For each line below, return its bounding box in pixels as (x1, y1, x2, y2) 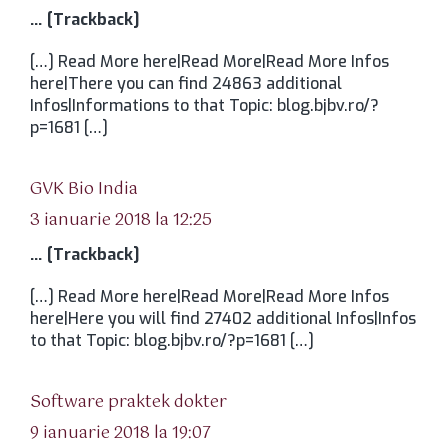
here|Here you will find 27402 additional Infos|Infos (30, 308, 416, 330)
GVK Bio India (30, 176, 138, 204)
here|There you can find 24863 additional (30, 73, 342, 95)
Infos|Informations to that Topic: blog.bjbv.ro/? (30, 95, 379, 117)
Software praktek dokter (30, 389, 227, 417)
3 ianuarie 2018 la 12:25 (30, 207, 212, 235)
